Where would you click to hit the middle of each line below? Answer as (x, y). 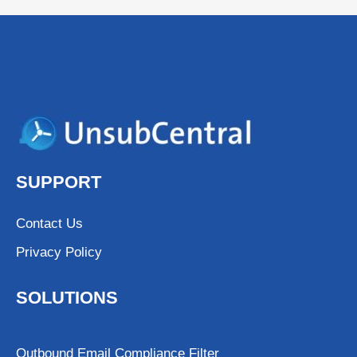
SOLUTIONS (67, 298)
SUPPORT (59, 182)
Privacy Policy (59, 253)
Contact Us (49, 224)
